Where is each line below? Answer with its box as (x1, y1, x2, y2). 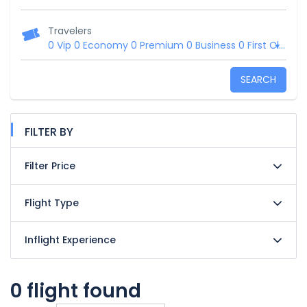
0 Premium (131, 38, 184, 52)
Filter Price (25, 159, 75, 173)
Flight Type (25, 196, 79, 210)
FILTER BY (25, 124, 73, 140)
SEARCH (241, 73, 276, 86)
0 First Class (238, 38, 279, 52)
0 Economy (74, 38, 128, 52)
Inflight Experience (25, 233, 116, 247)
